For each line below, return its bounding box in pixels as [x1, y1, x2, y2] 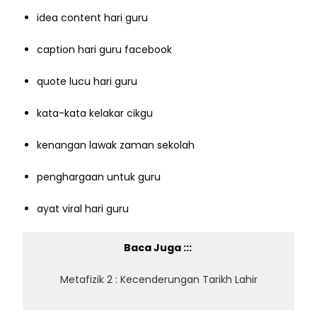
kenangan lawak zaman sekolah [37, 137, 195, 152]
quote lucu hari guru [37, 74, 138, 88]
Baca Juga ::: [123, 240, 194, 255]
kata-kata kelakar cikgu [37, 105, 154, 120]
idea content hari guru [37, 10, 149, 25]
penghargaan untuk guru [37, 169, 161, 184]
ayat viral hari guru [37, 201, 129, 216]
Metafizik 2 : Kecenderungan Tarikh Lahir [59, 272, 258, 287]
